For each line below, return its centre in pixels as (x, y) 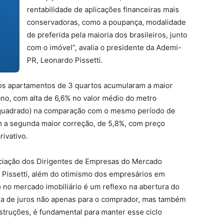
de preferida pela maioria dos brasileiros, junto (107, 35)
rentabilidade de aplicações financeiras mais (103, 9)
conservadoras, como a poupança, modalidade (106, 22)
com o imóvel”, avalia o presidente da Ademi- (104, 47)
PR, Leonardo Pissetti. (65, 60)
